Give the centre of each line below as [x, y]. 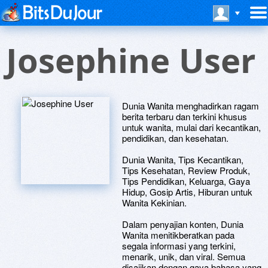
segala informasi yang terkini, [179, 246]
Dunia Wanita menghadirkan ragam [191, 106]
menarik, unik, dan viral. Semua [184, 256]
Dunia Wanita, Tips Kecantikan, [183, 159]
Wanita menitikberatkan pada [178, 235]
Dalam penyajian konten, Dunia [183, 224]
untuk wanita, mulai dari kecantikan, [191, 127]
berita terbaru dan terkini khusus [185, 116]
